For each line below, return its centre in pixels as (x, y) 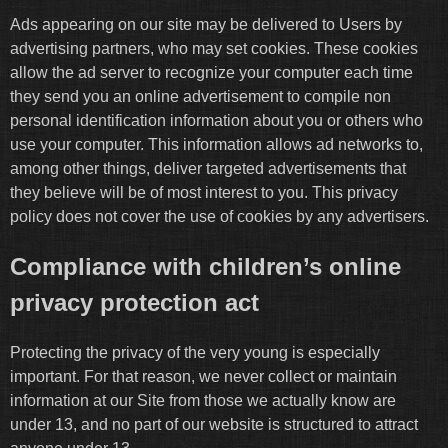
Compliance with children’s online (205, 266)
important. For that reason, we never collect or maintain (203, 376)
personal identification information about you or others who (216, 120)
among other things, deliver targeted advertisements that (208, 168)
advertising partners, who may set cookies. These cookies (214, 48)
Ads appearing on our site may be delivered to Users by (206, 24)
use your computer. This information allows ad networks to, (216, 144)
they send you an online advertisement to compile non (200, 96)
